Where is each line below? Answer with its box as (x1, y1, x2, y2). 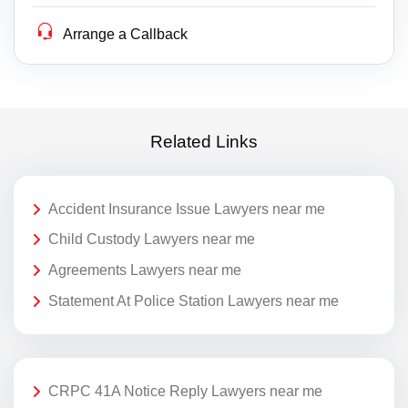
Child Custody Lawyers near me (48, 231, 255, 248)
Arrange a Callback (63, 25, 189, 42)
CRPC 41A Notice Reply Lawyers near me (48, 382, 322, 399)
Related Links (150, 132, 258, 152)
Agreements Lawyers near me (48, 262, 241, 279)
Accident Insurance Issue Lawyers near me (48, 200, 325, 217)
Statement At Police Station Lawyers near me (48, 292, 339, 309)
